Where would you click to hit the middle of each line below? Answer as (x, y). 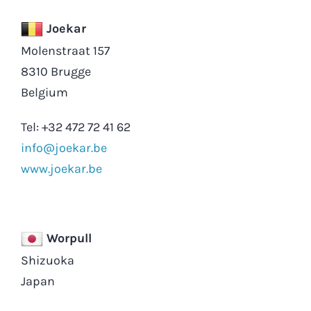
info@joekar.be (64, 148)
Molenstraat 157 (65, 50)
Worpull (67, 238)
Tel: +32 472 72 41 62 (75, 127)
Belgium (44, 92)
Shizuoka (47, 260)
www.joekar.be (61, 168)
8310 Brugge (56, 71)
